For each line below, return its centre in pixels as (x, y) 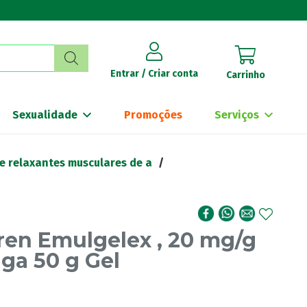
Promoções (153, 115)
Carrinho (245, 75)
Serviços (237, 115)
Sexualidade (45, 115)
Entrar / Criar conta (154, 73)
